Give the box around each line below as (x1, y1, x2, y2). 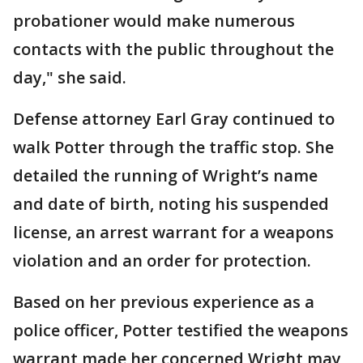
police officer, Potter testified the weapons (13, 319, 348, 341)
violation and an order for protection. (13, 250, 315, 271)
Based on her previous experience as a (13, 291, 314, 313)
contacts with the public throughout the (13, 38, 334, 60)
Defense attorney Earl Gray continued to (13, 108, 335, 130)
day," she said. (13, 66, 130, 88)
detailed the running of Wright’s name (13, 164, 318, 186)
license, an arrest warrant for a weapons (13, 221, 334, 243)
